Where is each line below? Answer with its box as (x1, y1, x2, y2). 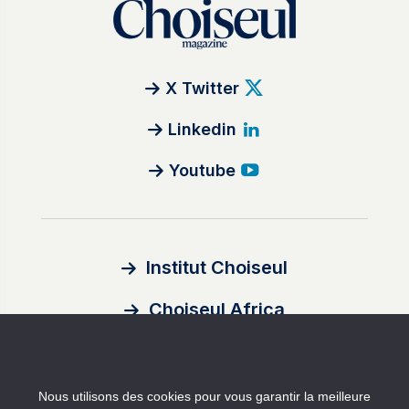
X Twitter (165, 79, 240, 99)
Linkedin (168, 120, 237, 140)
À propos (171, 368, 237, 387)
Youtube (169, 161, 236, 181)
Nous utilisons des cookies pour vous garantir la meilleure (38, 389, 371, 404)
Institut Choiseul (146, 257, 288, 279)
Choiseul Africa (149, 299, 286, 321)
